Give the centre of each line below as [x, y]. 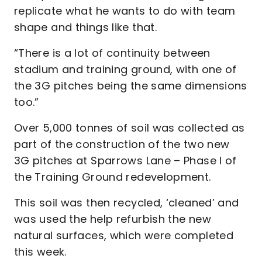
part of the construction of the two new [122, 144]
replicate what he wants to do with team [125, 11]
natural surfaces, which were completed [124, 235]
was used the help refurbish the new [113, 219]
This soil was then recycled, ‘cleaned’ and [127, 203]
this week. [44, 252]
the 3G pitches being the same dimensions [131, 86]
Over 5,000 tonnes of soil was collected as [130, 128]
